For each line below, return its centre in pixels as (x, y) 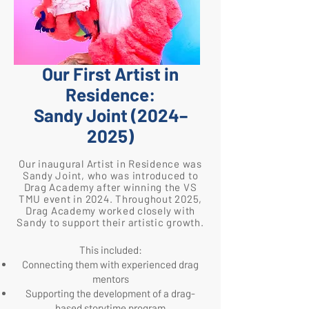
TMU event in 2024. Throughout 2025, (110, 199)
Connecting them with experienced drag (110, 265)
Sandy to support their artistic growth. (110, 222)
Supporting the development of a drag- (110, 293)
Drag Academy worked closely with (110, 211)
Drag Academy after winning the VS (110, 187)
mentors (110, 279)
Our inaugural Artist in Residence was (110, 164)
